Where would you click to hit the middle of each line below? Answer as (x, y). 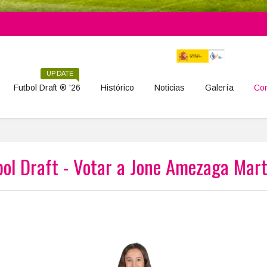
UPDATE (60, 73)
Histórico (117, 88)
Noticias (170, 88)
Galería (219, 88)
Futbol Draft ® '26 (47, 88)
